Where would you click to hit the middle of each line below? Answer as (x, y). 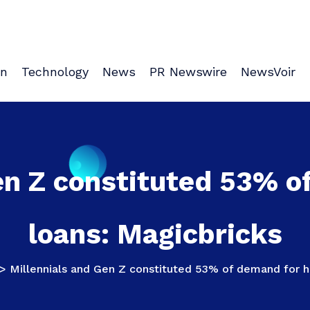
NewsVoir (268, 71)
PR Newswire (188, 71)
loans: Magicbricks (155, 234)
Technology (55, 71)
